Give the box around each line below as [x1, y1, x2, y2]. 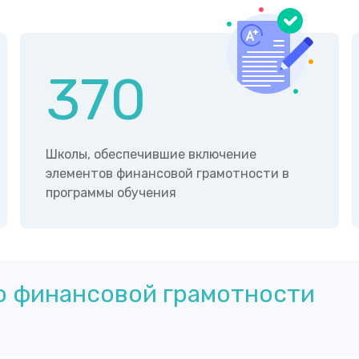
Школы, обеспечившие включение [46, 147, 257, 163]
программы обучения [46, 185, 177, 201]
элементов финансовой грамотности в [46, 166, 290, 182]
